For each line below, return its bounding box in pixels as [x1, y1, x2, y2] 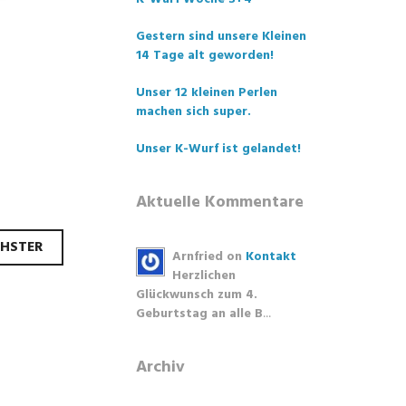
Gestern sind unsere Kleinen [136, 26, 306, 47]
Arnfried [172, 246, 223, 267]
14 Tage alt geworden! [136, 45, 274, 66]
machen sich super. [136, 101, 251, 122]
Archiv [136, 354, 185, 381]
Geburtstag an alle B [136, 304, 263, 324]
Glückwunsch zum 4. [136, 285, 257, 305]
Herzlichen [172, 266, 236, 286]
